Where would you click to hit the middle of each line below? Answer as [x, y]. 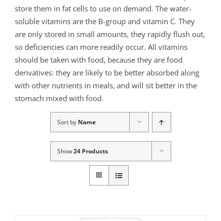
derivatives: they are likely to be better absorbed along [107, 73]
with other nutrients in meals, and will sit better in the [106, 86]
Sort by [67, 122]
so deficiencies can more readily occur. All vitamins [101, 47]
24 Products [91, 151]
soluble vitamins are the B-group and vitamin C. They [105, 21]
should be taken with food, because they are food [99, 60]
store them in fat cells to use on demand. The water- [103, 9]
